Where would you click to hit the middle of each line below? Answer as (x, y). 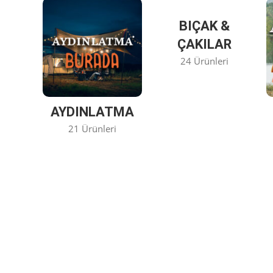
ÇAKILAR (204, 44)
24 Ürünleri (204, 61)
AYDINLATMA (93, 112)
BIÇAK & (204, 26)
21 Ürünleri (93, 129)
